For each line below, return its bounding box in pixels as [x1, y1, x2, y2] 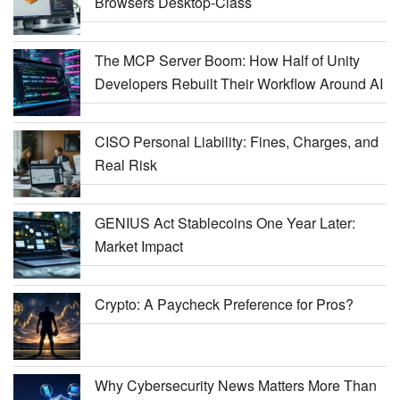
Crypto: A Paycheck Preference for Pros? [95, 293, 354, 314]
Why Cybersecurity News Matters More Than [95, 374, 377, 396]
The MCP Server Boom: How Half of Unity [95, 49, 360, 71]
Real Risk [95, 154, 157, 175]
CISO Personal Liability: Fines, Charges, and [95, 130, 379, 152]
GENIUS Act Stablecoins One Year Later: [95, 212, 355, 233]
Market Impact [95, 235, 183, 256]
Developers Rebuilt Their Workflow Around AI [95, 72, 383, 94]
